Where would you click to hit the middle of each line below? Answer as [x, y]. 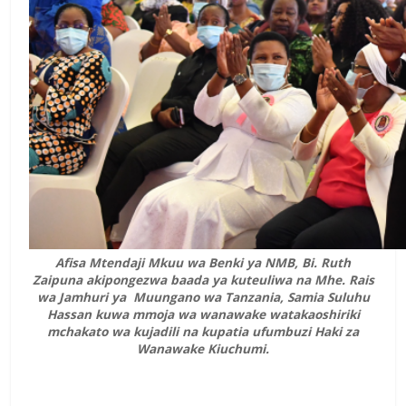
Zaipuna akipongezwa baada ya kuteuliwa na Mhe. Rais [203, 280]
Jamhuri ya [92, 297]
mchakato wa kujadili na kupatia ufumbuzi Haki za [203, 332]
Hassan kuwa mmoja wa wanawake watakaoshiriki [203, 314]
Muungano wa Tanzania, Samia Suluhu [249, 297]
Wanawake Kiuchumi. [203, 349]
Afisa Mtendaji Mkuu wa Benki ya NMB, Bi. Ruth [203, 263]
